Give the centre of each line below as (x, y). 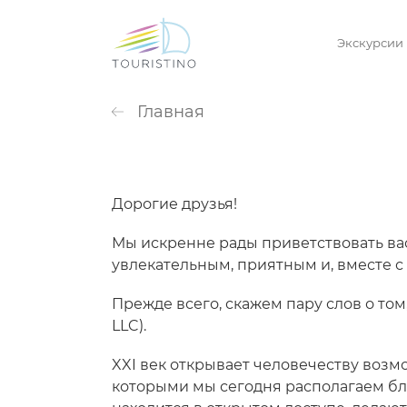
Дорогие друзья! (174, 204)
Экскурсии (370, 42)
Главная (171, 112)
